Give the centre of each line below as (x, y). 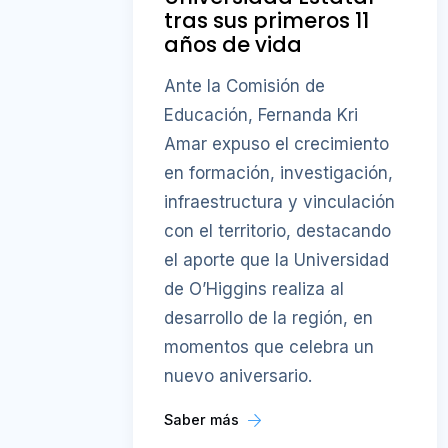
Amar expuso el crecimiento (277, 143)
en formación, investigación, (279, 172)
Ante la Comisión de (245, 85)
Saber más (204, 419)
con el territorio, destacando (278, 230)
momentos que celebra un (269, 346)
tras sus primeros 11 (267, 21)
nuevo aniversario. (238, 375)
